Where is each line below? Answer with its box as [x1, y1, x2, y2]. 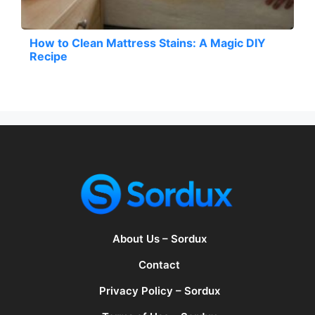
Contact [139, 258, 180, 272]
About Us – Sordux [112, 232, 207, 246]
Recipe [30, 49, 67, 63]
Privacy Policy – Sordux [98, 283, 220, 297]
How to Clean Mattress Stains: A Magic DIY [30, 35, 266, 50]
